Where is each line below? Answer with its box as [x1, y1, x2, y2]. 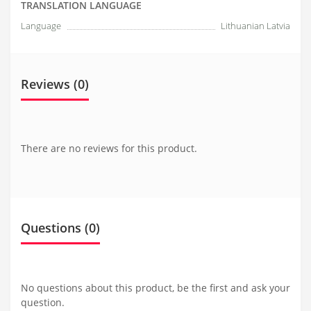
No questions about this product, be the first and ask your [21, 280, 290, 294]
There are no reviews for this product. [21, 141, 197, 155]
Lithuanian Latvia [221, 19, 290, 32]
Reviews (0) [21, 75, 89, 92]
